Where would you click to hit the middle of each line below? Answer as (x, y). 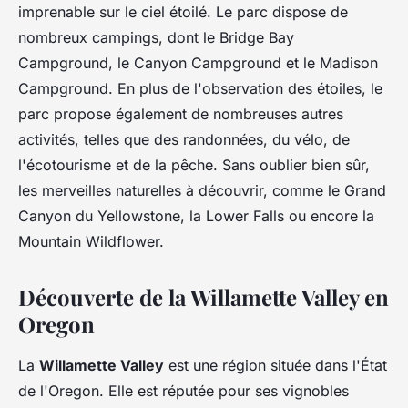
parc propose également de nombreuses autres (181, 114)
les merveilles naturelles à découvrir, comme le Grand (202, 191)
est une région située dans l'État (275, 366)
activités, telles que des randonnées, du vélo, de (184, 140)
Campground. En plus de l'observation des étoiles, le (200, 89)
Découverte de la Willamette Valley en (204, 297)
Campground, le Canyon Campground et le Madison (198, 63)
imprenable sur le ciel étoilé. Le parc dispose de (183, 12)
